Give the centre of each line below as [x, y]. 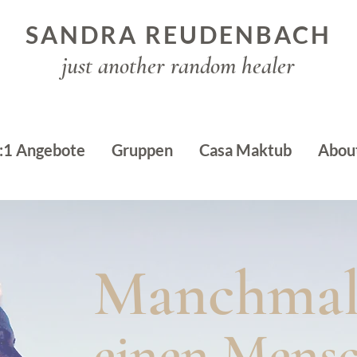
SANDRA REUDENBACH [178, 34]
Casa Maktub [245, 149]
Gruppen [142, 149]
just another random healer [178, 65]
